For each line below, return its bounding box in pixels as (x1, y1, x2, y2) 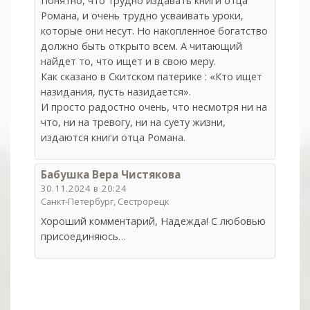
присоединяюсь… (41, 230, 127, 244)
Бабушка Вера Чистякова (41, 167, 181, 182)
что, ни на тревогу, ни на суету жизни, (41, 116, 226, 129)
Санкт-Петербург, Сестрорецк (41, 195, 170, 208)
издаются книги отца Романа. (41, 131, 186, 145)
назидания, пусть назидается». (41, 85, 192, 99)
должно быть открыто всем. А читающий (41, 39, 243, 53)
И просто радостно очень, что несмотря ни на (41, 100, 268, 114)
